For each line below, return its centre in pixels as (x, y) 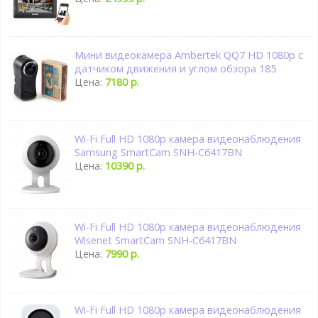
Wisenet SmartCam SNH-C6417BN (156, 240)
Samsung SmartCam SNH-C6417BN (159, 152)
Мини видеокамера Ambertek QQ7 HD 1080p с (189, 55)
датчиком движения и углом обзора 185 (176, 69)
